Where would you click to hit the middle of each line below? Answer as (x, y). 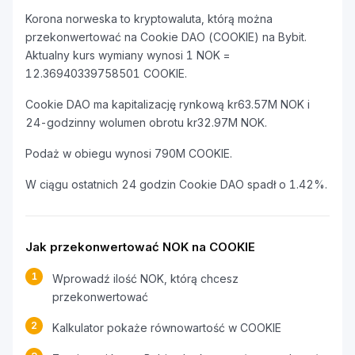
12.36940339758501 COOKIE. (106, 73)
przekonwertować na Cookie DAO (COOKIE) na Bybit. (166, 37)
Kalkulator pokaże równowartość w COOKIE (167, 328)
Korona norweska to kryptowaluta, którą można (149, 19)
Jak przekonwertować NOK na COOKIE (140, 247)
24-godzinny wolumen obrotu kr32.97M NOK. (146, 122)
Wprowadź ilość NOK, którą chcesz (145, 279)
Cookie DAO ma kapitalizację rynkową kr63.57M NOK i (168, 104)
